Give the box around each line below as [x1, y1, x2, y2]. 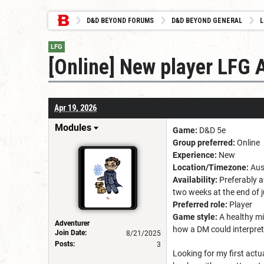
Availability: [173, 174, 217, 184]
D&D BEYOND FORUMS [87, 16, 154, 25]
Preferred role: [173, 199, 227, 209]
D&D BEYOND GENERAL [171, 16, 242, 25]
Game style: [173, 212, 219, 222]
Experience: [173, 150, 217, 160]
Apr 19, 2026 [54, 103, 97, 113]
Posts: [55, 239, 75, 248]
